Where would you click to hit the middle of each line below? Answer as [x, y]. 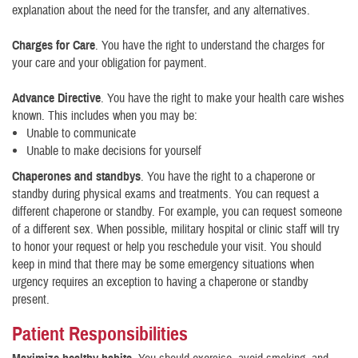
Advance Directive [56, 98]
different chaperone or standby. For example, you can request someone [177, 212]
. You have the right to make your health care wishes [223, 98]
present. [31, 300]
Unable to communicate [81, 133]
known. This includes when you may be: [105, 116]
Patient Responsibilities [100, 334]
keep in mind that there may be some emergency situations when [163, 265]
